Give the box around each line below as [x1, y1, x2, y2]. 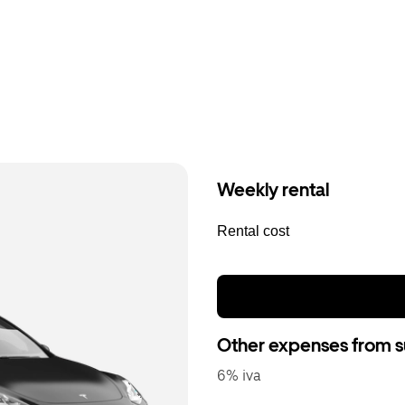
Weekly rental [217, 179, 329, 201]
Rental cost [217, 223, 289, 239]
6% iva [217, 367, 261, 384]
